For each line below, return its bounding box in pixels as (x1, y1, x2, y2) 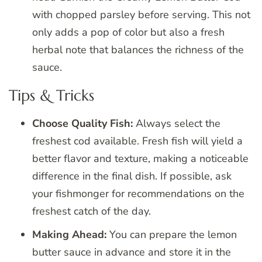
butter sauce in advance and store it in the (32, 244, 231, 259)
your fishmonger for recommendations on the (32, 186, 244, 201)
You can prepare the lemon (106, 227, 237, 242)
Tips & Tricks (9, 85, 94, 105)
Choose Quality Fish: (32, 116, 133, 130)
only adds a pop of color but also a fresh (32, 25, 225, 39)
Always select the (133, 116, 220, 130)
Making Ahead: (32, 227, 106, 242)
